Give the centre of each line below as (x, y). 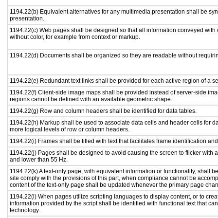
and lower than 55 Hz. (39, 160)
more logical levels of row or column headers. (70, 129)
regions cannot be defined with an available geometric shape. (91, 99)
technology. (25, 210)
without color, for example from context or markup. (75, 37)
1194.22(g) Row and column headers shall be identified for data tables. (103, 111)
